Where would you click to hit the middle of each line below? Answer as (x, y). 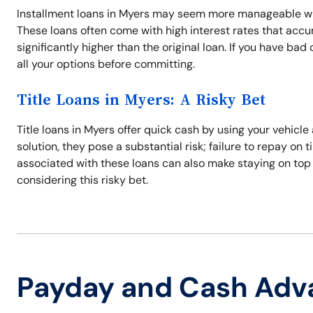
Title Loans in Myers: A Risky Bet (141, 100)
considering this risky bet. (82, 180)
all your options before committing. (106, 64)
